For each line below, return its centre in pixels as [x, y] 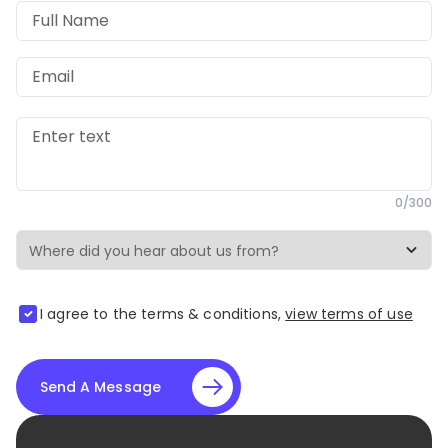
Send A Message [100, 386]
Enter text [71, 136]
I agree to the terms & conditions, [161, 313]
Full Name [70, 20]
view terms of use [349, 313]
